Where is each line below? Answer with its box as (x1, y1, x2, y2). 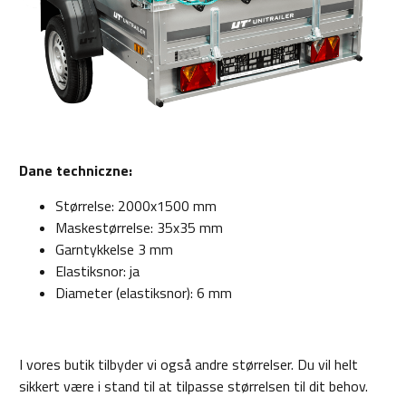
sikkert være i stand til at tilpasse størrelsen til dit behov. (19, 375, 368, 398)
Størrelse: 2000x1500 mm (55, 195, 217, 217)
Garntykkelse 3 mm (55, 238, 173, 261)
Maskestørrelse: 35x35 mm (55, 217, 223, 239)
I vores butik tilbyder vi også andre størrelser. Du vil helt (19, 353, 358, 376)
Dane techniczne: (19, 159, 132, 182)
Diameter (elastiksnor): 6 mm (55, 282, 232, 304)
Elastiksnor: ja (55, 260, 140, 283)
